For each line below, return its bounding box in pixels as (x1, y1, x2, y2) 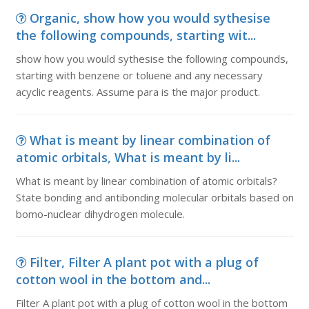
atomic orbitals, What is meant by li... (15, 149, 240, 166)
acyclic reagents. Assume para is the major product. (15, 85, 260, 99)
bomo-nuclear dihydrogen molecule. (15, 207, 185, 221)
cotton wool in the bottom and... (15, 271, 210, 288)
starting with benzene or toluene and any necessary (15, 68, 263, 82)
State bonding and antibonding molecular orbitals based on (15, 190, 294, 204)
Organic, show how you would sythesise (29, 10, 270, 26)
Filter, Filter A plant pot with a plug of (29, 254, 259, 270)
